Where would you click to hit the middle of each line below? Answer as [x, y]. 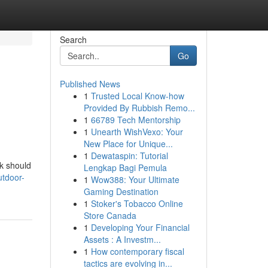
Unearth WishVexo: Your [137, 132]
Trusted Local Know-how [137, 96]
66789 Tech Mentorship [135, 120]
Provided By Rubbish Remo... [139, 108]
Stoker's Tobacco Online [137, 203]
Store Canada [110, 215]
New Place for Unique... [128, 144]
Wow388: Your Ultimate [135, 179]
